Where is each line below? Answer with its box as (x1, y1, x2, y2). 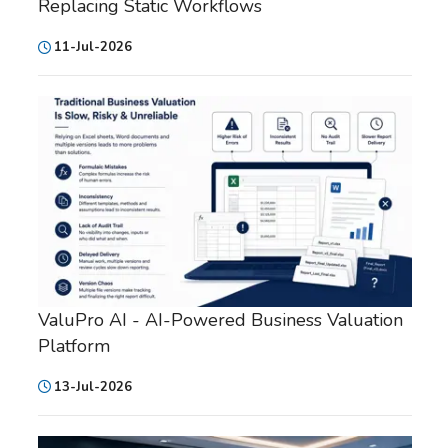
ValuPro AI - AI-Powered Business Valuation (38, 307, 403, 332)
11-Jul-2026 (54, 38, 132, 57)
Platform (38, 333, 110, 358)
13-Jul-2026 (54, 377, 132, 396)
